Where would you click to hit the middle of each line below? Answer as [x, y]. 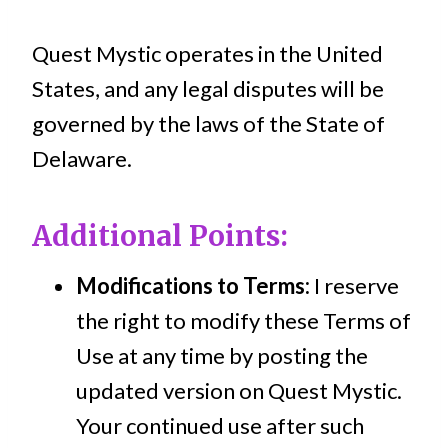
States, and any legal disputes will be [208, 88]
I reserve [354, 285]
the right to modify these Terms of [243, 320]
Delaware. [82, 158]
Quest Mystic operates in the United [207, 53]
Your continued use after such [220, 425]
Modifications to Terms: [193, 285]
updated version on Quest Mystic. [239, 390]
